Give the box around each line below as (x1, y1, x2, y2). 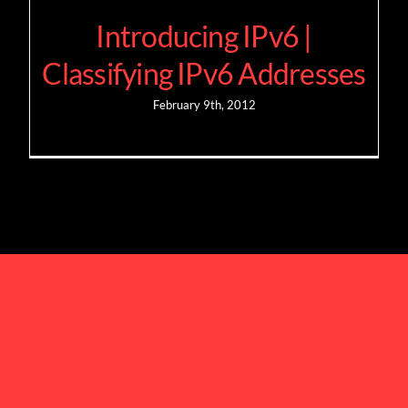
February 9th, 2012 (152, 97, 256, 112)
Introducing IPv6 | (96, 17, 312, 54)
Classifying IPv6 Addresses (42, 55, 366, 91)
